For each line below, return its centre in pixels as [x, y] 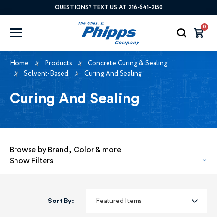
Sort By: [61, 201]
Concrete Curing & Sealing [128, 63]
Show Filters [31, 161]
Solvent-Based [46, 73]
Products [58, 63]
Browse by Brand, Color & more [65, 149]
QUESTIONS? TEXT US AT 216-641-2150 [108, 8]
